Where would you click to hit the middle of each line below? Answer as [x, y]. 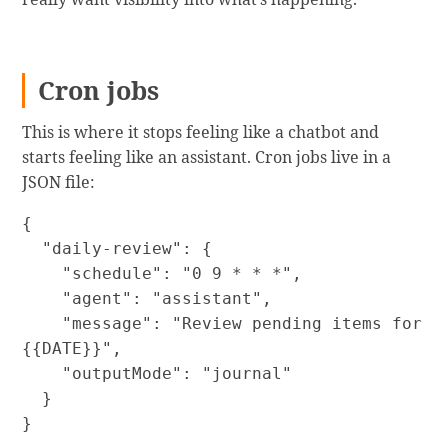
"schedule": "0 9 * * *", [42, 274]
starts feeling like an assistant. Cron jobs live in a [207, 157]
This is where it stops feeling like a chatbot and [201, 132]
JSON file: [59, 182]
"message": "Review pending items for [42, 324]
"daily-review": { [32, 249]
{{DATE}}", [72, 349]
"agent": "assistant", [42, 299]
